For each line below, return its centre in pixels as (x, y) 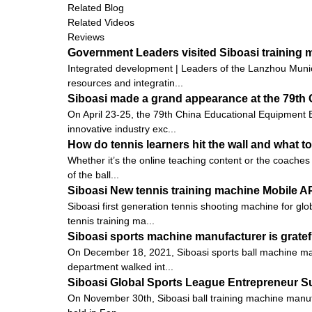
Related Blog (96, 7)
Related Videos (101, 22)
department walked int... (120, 266)
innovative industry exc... (122, 128)
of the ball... (93, 174)
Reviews (86, 37)
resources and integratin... (125, 83)
